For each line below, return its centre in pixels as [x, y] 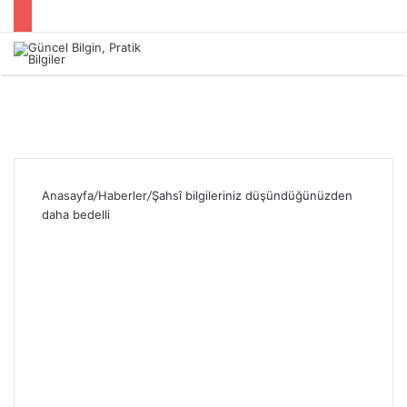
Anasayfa [68, 195]
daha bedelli [76, 214]
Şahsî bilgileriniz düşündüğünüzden [252, 195]
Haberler [123, 195]
